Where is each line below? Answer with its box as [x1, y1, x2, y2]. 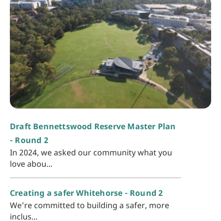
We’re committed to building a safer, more [10, 200, 169, 211]
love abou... [10, 158, 52, 170]
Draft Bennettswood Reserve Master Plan [10, 121, 176, 132]
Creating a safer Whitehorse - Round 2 [10, 187, 163, 199]
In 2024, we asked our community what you [10, 147, 172, 158]
